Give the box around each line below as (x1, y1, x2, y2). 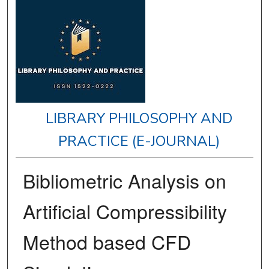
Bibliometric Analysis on (22, 166, 226, 195)
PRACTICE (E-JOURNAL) (58, 131, 220, 151)
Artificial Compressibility (22, 197, 227, 225)
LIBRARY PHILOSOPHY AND (46, 109, 233, 128)
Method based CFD (22, 228, 191, 256)
